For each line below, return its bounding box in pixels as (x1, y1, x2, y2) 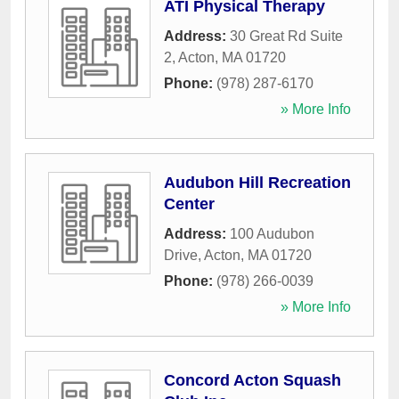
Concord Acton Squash (164, 371, 341, 389)
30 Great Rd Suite (230, 28, 343, 44)
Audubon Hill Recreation (164, 174, 351, 191)
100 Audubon (230, 226, 314, 241)
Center (164, 195, 215, 213)
